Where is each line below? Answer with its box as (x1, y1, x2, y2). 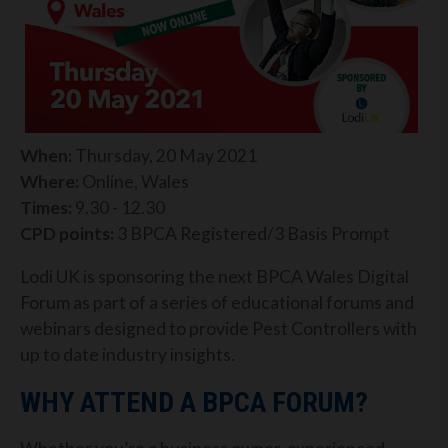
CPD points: (20, 222, 114, 244)
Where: (20, 170, 79, 192)
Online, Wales (79, 170, 189, 192)
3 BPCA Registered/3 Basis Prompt (114, 222, 390, 244)
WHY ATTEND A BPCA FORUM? (20, 385, 368, 419)
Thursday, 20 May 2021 (75, 144, 257, 166)
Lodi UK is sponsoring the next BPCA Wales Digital (20, 266, 409, 288)
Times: (20, 196, 72, 218)
